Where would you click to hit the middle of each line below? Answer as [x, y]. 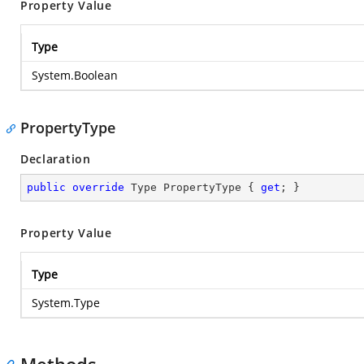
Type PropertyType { [193, 187]
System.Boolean [75, 75]
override [98, 187]
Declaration [56, 159]
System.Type [66, 303]
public [46, 187]
